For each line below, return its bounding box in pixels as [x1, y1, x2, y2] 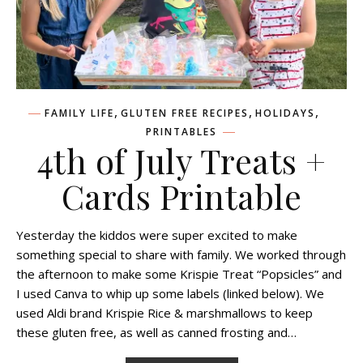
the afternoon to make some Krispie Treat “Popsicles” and [16, 266, 342, 283]
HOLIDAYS [255, 106, 315, 121]
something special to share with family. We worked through [16, 246, 346, 263]
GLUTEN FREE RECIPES [121, 106, 249, 121]
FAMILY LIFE [45, 106, 114, 121]
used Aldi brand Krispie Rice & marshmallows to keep [16, 305, 313, 322]
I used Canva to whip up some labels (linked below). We [16, 285, 324, 302]
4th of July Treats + [36, 139, 327, 183]
